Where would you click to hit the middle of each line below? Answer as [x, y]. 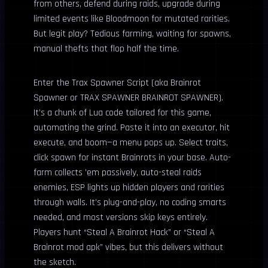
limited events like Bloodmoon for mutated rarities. [132, 19]
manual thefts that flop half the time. [106, 49]
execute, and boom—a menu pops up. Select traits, [131, 143]
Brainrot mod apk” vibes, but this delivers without [128, 247]
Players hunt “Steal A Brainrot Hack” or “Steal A [124, 232]
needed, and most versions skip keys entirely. [121, 217]
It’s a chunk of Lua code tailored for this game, [122, 113]
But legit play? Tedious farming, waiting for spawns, [132, 34]
